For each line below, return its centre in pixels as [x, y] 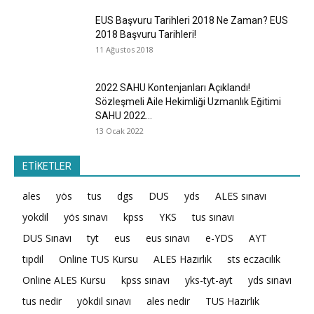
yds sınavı [270, 280]
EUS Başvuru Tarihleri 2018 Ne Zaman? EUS [192, 20]
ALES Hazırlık [183, 259]
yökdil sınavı [104, 301]
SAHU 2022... [124, 115]
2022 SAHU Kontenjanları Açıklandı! [173, 87]
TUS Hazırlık [232, 301]
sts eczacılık [254, 259]
